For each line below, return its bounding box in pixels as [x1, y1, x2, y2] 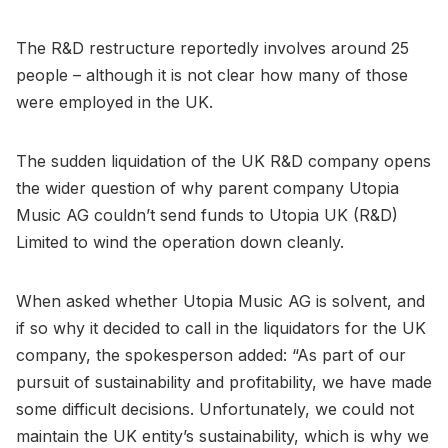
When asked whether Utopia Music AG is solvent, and [16, 290, 425, 311]
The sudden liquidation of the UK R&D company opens [16, 150, 431, 171]
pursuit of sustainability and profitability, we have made [16, 371, 432, 392]
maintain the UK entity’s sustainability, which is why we [16, 425, 429, 446]
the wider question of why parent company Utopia [16, 177, 399, 198]
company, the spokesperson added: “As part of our [16, 344, 406, 365]
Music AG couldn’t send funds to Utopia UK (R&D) [16, 204, 398, 225]
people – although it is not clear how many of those [16, 64, 408, 85]
